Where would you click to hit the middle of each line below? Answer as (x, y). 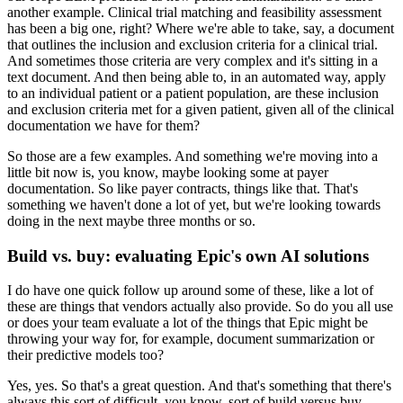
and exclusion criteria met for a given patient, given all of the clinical (201, 109)
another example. (56, 12)
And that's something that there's (300, 386)
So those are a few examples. (90, 156)
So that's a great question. (133, 386)
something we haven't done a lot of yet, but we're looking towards (194, 204)
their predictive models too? (85, 355)
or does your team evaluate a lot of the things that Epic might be (188, 323)
